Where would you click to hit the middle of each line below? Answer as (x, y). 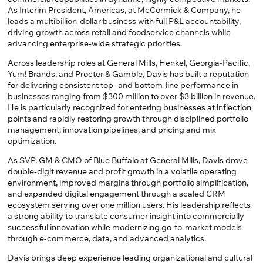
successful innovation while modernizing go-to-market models (124, 227)
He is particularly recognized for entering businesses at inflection (129, 107)
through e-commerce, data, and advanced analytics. (107, 238)
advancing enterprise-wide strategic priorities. (95, 43)
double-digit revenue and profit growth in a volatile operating (122, 171)
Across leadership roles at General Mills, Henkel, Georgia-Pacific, (129, 63)
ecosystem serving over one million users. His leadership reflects (129, 205)
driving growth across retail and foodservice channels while (119, 32)
